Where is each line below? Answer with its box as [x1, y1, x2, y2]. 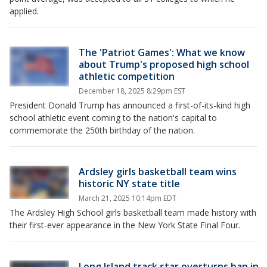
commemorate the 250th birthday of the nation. [10, 125, 195, 136]
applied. [10, 5, 39, 17]
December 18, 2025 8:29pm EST [79, 86, 185, 96]
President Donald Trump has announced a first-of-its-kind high [10, 100, 250, 111]
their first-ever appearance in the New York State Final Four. [10, 219, 240, 231]
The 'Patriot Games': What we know [79, 46, 245, 59]
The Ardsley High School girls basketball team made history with [10, 207, 256, 218]
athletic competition [79, 70, 175, 83]
